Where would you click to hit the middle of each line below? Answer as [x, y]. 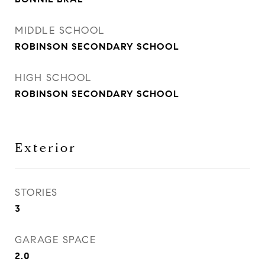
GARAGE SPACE [55, 240]
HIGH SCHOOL [54, 78]
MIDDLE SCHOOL [60, 30]
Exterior [46, 148]
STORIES [36, 193]
